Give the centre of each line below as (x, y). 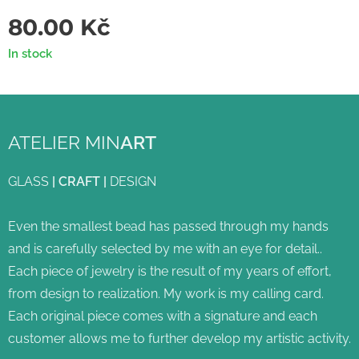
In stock (30, 54)
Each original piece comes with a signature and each (163, 316)
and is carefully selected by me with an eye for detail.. (165, 249)
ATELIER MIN (64, 142)
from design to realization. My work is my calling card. (166, 294)
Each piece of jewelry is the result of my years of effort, (170, 271)
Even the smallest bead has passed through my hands (168, 226)
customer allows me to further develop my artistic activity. (179, 339)
